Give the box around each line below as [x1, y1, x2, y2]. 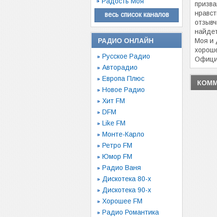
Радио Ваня [102, 164, 141, 171]
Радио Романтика [102, 208, 159, 216]
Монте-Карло [102, 130, 144, 138]
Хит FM [102, 97, 125, 105]
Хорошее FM [102, 197, 142, 205]
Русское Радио [102, 52, 150, 60]
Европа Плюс [102, 75, 144, 82]
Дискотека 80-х [102, 175, 151, 183]
